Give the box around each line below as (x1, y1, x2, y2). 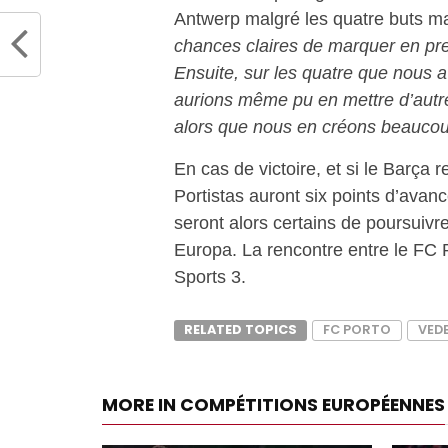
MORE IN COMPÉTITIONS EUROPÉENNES (102, 392, 445, 417)
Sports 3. (174, 265, 246, 287)
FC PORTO (323, 320, 391, 338)
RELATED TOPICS (184, 320, 297, 338)
